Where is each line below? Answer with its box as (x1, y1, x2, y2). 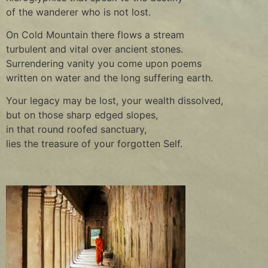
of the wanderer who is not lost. (6, 5, 151, 18)
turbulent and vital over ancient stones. (6, 43, 183, 56)
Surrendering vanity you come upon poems (6, 57, 202, 70)
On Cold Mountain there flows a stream (6, 29, 184, 41)
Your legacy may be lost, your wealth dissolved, (6, 95, 223, 107)
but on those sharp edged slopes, (6, 109, 158, 121)
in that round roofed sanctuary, (6, 123, 147, 136)
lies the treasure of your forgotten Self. (6, 138, 182, 150)
